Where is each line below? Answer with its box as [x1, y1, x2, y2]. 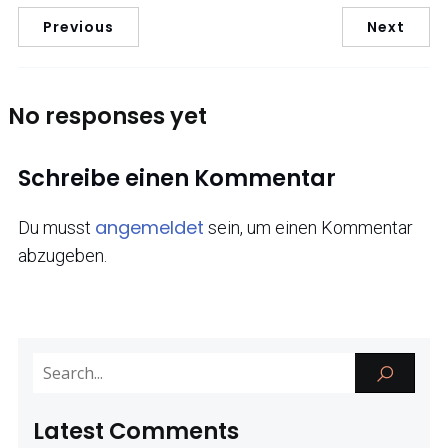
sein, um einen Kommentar [204, 217, 413, 239]
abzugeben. [18, 245, 107, 267]
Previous [43, 17, 114, 38]
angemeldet [95, 215, 204, 241]
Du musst [18, 217, 95, 239]
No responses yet [8, 99, 207, 132]
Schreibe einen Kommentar [18, 161, 336, 194]
